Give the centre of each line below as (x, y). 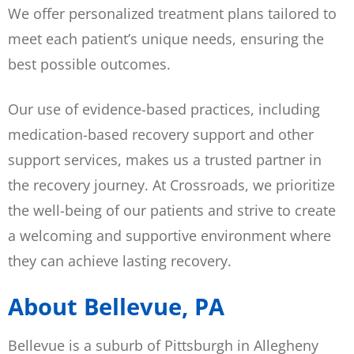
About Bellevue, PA (116, 306)
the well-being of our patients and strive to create (172, 210)
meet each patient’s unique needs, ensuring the (166, 38)
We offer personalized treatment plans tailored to (172, 13)
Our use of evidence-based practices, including (164, 109)
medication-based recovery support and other (161, 134)
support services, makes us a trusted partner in (165, 159)
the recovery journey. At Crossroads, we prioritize (171, 185)
